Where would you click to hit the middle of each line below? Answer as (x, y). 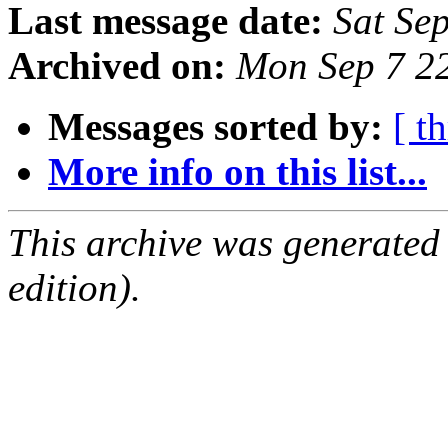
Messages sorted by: (215, 127)
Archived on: (117, 66)
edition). (74, 288)
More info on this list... (237, 172)
